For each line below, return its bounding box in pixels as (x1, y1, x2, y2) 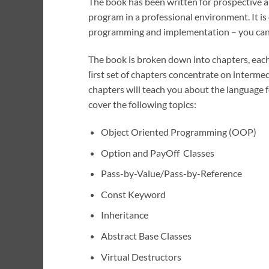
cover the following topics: (88, 98, 196, 110)
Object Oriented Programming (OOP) (100, 126, 256, 138)
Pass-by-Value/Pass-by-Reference (100, 168, 242, 180)
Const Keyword (100, 188, 166, 200)
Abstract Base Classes (100, 229, 192, 241)
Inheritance (100, 209, 148, 221)
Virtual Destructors (100, 250, 181, 262)
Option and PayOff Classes (100, 147, 214, 159)
